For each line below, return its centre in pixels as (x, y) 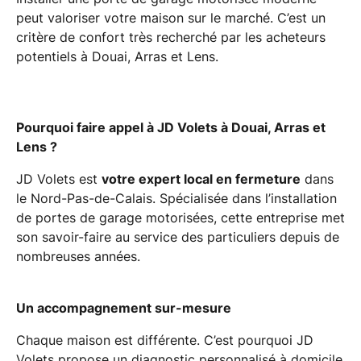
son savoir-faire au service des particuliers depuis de (178, 237)
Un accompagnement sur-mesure (124, 307)
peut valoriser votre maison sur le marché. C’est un (171, 17)
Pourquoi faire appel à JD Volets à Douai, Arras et (171, 127)
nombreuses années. (78, 256)
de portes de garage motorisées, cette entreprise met (180, 217)
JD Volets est (59, 178)
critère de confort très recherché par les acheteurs (171, 37)
